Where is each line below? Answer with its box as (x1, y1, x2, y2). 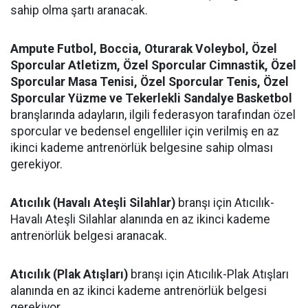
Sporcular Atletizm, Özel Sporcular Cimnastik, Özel (10, 58, 296, 72)
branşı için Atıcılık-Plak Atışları (128, 267, 289, 281)
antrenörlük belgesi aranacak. (10, 229, 167, 243)
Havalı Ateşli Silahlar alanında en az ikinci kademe (10, 212, 270, 226)
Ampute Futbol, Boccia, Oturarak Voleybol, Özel (10, 42, 277, 56)
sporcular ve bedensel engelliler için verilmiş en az (10, 124, 279, 138)
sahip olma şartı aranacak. (10, 3, 148, 17)
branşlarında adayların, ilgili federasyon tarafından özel (10, 108, 296, 122)
